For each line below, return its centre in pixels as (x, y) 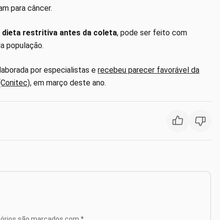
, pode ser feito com (152, 32)
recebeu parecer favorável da (149, 70)
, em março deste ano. (68, 82)
